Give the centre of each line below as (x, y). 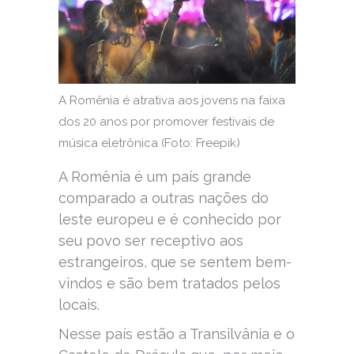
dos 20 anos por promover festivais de (166, 121)
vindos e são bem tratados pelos (169, 283)
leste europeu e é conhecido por (170, 219)
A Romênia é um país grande (155, 176)
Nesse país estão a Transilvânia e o (177, 333)
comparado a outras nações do (164, 198)
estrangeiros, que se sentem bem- (175, 262)
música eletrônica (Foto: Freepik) (149, 143)
